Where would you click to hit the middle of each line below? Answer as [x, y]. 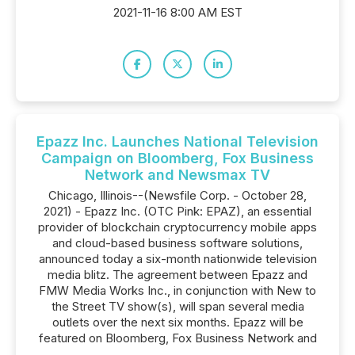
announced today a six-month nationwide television [177, 259]
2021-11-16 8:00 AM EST [177, 12]
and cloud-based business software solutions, [177, 243]
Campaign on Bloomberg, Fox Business [177, 158]
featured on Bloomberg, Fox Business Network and [177, 338]
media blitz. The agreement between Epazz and [177, 275]
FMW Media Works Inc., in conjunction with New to [177, 290]
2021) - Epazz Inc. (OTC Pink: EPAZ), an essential [177, 211]
